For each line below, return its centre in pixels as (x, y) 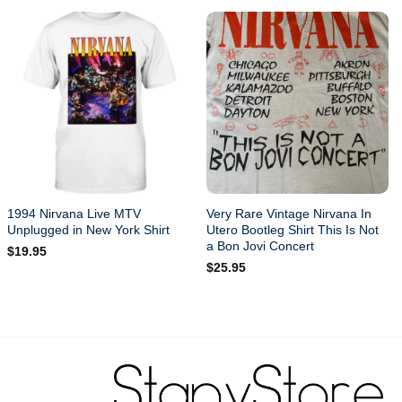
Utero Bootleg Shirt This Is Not (293, 229)
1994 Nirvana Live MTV (74, 213)
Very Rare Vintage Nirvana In (289, 213)
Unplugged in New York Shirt (89, 229)
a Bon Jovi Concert (261, 245)
